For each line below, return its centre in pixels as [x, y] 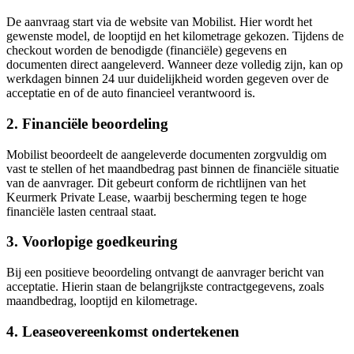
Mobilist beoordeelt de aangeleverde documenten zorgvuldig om [166, 154]
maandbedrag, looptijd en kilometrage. [102, 301]
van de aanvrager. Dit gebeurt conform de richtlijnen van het [156, 183]
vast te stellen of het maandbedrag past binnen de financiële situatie [173, 168]
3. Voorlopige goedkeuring [92, 242]
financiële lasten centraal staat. [81, 211]
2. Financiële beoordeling [87, 124]
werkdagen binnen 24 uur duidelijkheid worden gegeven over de [168, 79]
